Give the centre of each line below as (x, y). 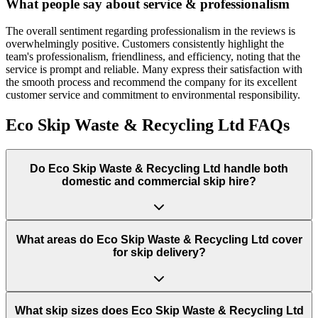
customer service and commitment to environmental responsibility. (153, 95)
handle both (254, 168)
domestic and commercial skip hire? (159, 181)
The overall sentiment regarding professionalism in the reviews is (150, 31)
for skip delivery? (159, 253)
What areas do (56, 240)
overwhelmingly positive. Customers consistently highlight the (145, 44)
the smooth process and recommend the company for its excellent (151, 82)
